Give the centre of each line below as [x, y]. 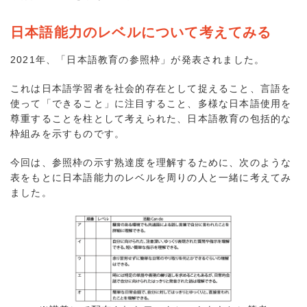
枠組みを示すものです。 [68, 134]
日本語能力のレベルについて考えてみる [141, 32]
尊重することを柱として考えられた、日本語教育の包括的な [151, 119]
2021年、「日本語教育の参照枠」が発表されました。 [138, 60]
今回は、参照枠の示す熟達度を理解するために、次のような [151, 163]
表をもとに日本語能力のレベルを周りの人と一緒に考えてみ [151, 178]
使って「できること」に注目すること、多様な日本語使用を [151, 104]
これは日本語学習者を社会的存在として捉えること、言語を [151, 89]
